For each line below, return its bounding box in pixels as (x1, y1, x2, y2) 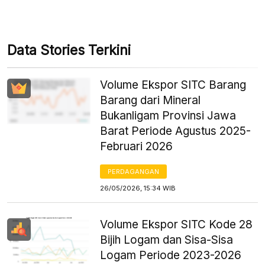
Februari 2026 (100, 139, 173, 153)
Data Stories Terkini (7, 41, 131, 59)
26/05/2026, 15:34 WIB (100, 183, 176, 192)
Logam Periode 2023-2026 (100, 248, 242, 262)
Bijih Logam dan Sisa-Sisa (100, 232, 234, 247)
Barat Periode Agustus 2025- (100, 124, 251, 138)
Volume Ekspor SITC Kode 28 (100, 217, 253, 231)
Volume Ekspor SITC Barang (100, 77, 247, 92)
